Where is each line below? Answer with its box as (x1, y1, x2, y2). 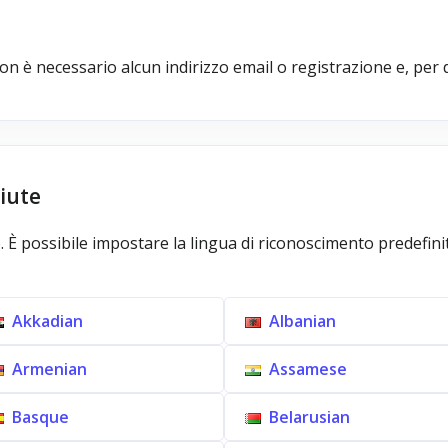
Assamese (269, 358, 347, 380)
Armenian (11, 358, 87, 380)
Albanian (269, 310, 336, 332)
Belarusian (269, 406, 350, 428)
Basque (11, 406, 69, 428)
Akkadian (11, 310, 83, 332)
